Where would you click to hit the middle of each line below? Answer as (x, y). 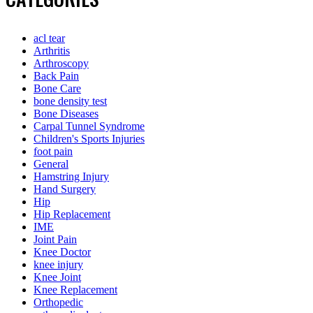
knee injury (58, 264)
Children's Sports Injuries (89, 138)
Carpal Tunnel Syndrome (89, 126)
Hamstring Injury (71, 176)
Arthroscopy (61, 63)
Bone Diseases (66, 113)
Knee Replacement (75, 289)
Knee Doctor (62, 252)
